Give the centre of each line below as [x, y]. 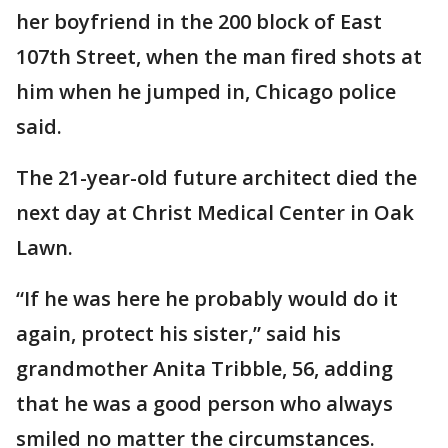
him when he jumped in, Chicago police [206, 92]
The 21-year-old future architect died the [216, 178]
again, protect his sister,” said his [178, 334]
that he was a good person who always [204, 404]
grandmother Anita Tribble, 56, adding [204, 369]
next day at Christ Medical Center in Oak [215, 213]
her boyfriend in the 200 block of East [199, 22]
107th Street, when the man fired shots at [219, 57]
